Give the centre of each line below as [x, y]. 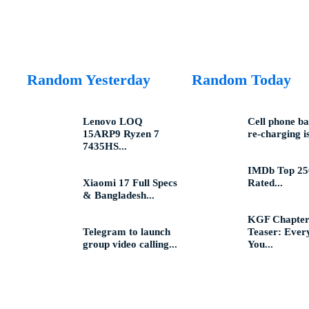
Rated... [266, 183]
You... [261, 244]
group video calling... [130, 244]
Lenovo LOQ [112, 121]
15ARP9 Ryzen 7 [121, 134]
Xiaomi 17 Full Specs [130, 183]
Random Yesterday [88, 80]
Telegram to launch [126, 232]
